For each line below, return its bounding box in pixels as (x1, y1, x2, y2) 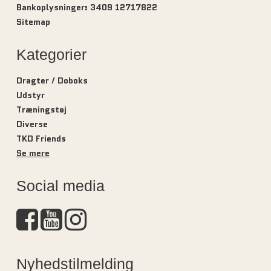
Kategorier (16, 45, 87, 63)
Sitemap (16, 15, 50, 28)
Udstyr (16, 89, 45, 102)
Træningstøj (16, 103, 67, 116)
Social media (16, 177, 105, 195)
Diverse (16, 118, 48, 131)
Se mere (16, 147, 50, 160)
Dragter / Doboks (16, 74, 88, 87)
